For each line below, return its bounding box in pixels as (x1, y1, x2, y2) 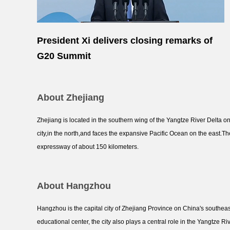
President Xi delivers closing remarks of (37, 35, 213, 46)
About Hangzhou (37, 181, 111, 191)
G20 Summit (37, 51, 91, 61)
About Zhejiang (37, 92, 104, 103)
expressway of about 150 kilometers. (37, 143, 139, 150)
